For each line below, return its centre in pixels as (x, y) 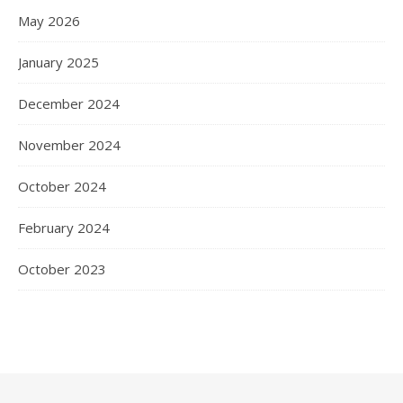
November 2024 (69, 144)
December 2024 (69, 103)
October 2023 (62, 269)
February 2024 (64, 227)
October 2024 (62, 186)
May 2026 (49, 20)
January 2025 (58, 62)
